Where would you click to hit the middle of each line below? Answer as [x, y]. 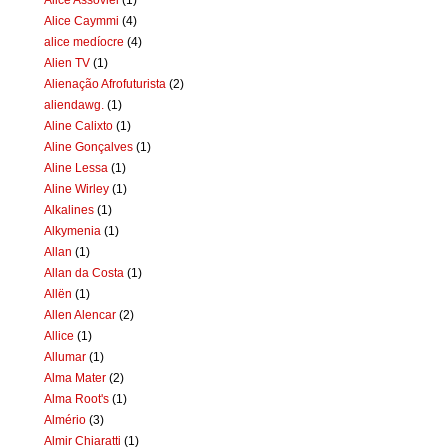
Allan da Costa [84, 272]
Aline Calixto [79, 125]
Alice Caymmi [82, 20]
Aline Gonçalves [89, 146]
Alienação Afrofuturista [105, 83]
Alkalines [69, 209]
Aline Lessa [76, 167]
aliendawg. [74, 104]
